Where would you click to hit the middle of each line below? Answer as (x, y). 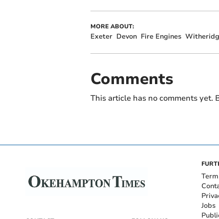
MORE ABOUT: (112, 27)
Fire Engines (161, 37)
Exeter (101, 37)
